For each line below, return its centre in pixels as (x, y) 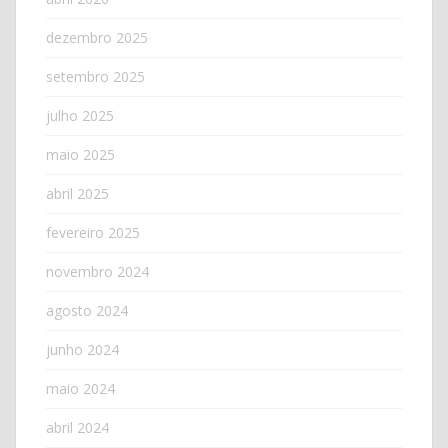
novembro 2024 (97, 271)
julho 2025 (80, 115)
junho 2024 (82, 349)
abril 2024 (77, 427)
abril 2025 (77, 193)
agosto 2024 (87, 310)
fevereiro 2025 (93, 232)
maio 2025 (80, 154)
